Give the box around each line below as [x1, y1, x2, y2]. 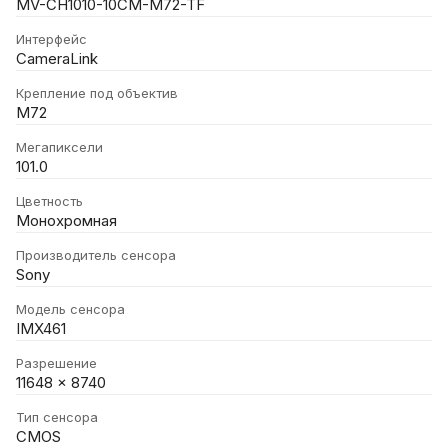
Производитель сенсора [16, 247, 176, 264]
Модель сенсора [16, 301, 125, 318]
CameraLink [16, 50, 98, 69]
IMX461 [16, 320, 66, 339]
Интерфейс [16, 31, 87, 48]
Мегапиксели [16, 139, 103, 156]
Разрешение [16, 355, 97, 372]
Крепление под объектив [16, 85, 178, 102]
